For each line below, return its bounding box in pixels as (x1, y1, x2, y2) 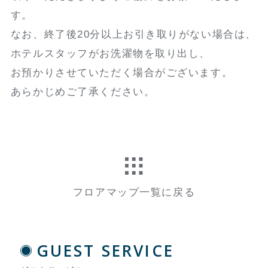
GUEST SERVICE (36, 240, 174, 262)
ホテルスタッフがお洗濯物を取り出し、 (10, 47, 211, 59)
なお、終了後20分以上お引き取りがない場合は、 (10, 28, 257, 40)
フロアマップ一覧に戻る (72, 187, 196, 199)
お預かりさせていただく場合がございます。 (10, 66, 233, 78)
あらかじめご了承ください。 (10, 86, 156, 98)
